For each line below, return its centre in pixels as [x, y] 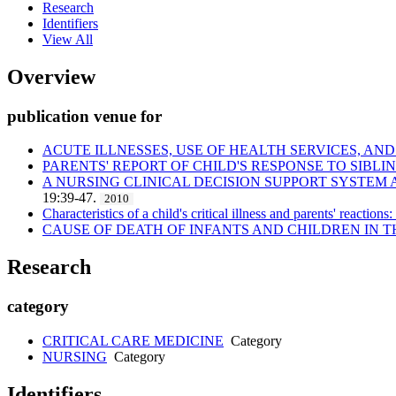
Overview [51, 76]
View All [68, 39]
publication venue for [84, 116]
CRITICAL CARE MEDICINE [133, 340]
